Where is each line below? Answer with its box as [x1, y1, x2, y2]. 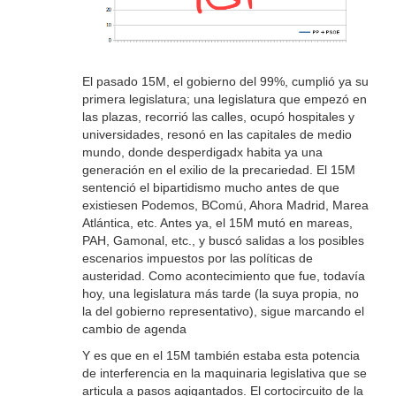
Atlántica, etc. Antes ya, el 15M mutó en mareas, [81, 216, 353, 231]
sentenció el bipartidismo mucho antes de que [81, 180, 339, 195]
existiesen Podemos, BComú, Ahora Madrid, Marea [81, 198, 369, 213]
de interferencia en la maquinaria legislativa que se [81, 366, 367, 381]
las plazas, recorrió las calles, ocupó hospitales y [81, 110, 354, 125]
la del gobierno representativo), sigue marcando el [81, 304, 364, 319]
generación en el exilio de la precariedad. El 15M [81, 163, 355, 178]
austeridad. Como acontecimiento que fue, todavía [81, 269, 365, 284]
